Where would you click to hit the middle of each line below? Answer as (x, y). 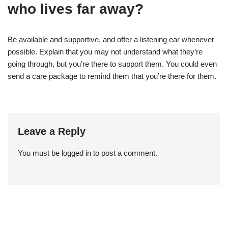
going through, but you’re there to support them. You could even (112, 64)
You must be (40, 153)
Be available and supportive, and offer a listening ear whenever (111, 39)
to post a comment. (124, 153)
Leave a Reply (52, 131)
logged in (76, 153)
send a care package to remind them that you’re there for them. (112, 76)
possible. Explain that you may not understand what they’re (105, 51)
